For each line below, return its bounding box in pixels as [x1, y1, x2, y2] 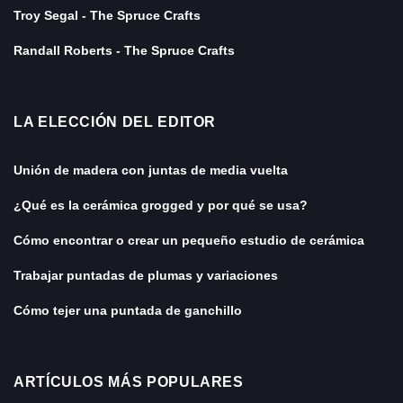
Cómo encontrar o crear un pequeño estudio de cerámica [13, 233, 364, 248]
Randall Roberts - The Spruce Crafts [13, 43, 235, 58]
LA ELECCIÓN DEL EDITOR [13, 114, 217, 130]
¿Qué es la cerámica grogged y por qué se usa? [13, 198, 308, 213]
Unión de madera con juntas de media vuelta [13, 163, 288, 178]
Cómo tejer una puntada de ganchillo [13, 303, 242, 318]
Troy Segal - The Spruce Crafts [13, 8, 201, 23]
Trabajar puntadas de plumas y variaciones [13, 268, 278, 283]
